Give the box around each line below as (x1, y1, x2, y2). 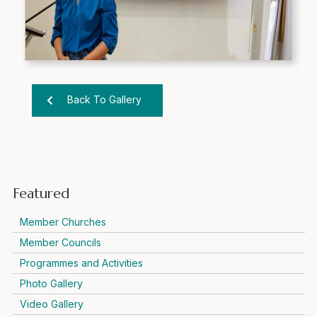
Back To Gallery (67, 93, 142, 105)
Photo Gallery (19, 277, 83, 289)
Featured (12, 184, 69, 202)
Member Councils (19, 236, 101, 248)
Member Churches (19, 215, 106, 228)
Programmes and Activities (19, 256, 143, 269)
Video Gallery (19, 297, 83, 310)
